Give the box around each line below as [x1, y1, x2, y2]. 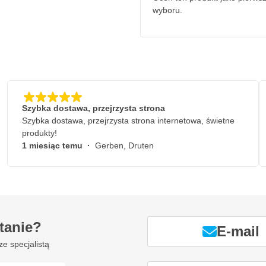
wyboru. [153, 5, 182, 15]
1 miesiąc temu [22, 141, 87, 150]
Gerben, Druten [95, 141, 154, 150]
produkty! [22, 128, 57, 138]
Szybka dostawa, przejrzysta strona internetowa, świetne [22, 116, 235, 125]
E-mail [217, 223, 259, 239]
